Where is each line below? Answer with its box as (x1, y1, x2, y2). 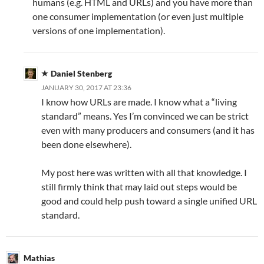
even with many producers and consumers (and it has (41, 124, 255, 136)
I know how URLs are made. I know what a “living (41, 96, 237, 108)
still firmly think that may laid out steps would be (41, 181, 237, 193)
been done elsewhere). (41, 138, 131, 150)
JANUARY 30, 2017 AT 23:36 (41, 83, 131, 93)
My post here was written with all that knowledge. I (41, 167, 247, 179)
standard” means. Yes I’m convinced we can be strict (41, 110, 249, 122)
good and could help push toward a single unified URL (41, 195, 257, 207)
